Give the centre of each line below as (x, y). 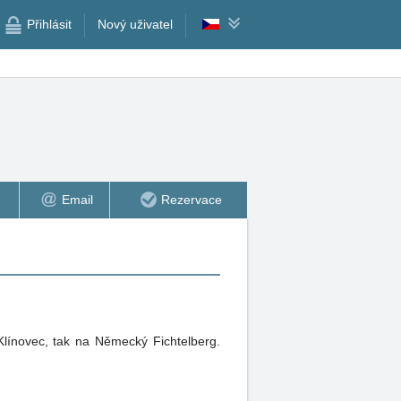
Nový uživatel (135, 24)
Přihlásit (47, 24)
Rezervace (191, 199)
